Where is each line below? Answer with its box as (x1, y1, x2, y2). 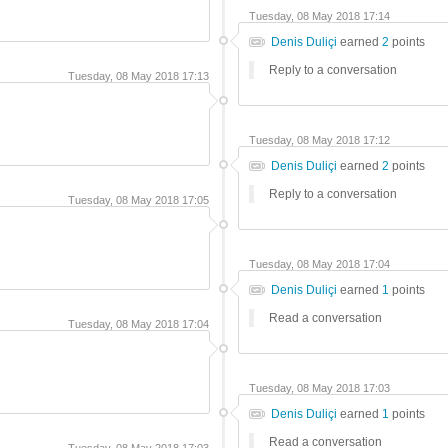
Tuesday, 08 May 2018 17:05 (68, 194, 209, 206)
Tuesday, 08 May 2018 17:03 (249, 382, 390, 394)
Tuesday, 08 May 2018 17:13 (68, 70, 209, 82)
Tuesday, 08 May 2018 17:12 (249, 134, 390, 146)
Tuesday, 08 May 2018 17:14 (249, 10, 390, 22)
